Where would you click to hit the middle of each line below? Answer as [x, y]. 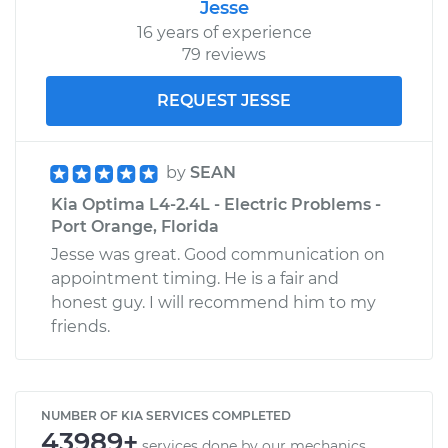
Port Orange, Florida [135, 226]
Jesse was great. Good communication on [218, 254]
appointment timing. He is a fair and [195, 278]
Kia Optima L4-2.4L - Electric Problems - [216, 204]
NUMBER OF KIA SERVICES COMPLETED [166, 415]
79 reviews [224, 54]
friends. [80, 326]
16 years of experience [224, 32]
